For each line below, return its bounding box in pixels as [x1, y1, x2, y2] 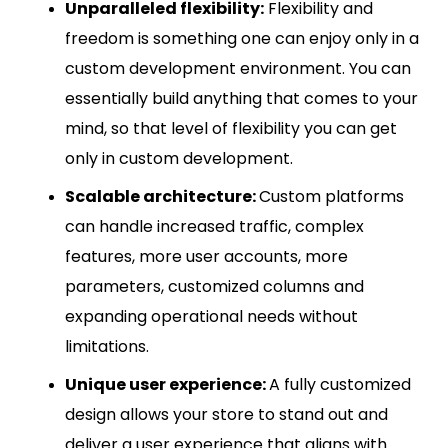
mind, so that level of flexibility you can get [65, 117, 397, 141]
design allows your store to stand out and [65, 403, 388, 427]
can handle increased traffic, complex [65, 215, 364, 239]
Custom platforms [259, 185, 404, 209]
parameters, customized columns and [65, 275, 364, 299]
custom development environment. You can [65, 57, 411, 81]
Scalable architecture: [65, 185, 259, 209]
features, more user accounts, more [65, 245, 348, 269]
